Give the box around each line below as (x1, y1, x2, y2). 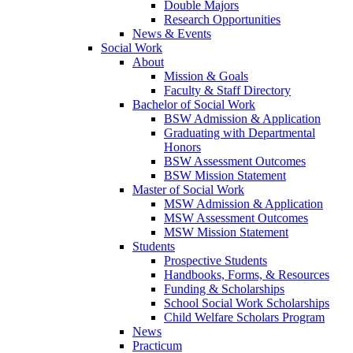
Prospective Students (164, 254, 267, 268)
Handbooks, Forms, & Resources (164, 268, 329, 282)
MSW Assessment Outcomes (164, 211, 308, 225)
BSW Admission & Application (164, 112, 321, 126)
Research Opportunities (164, 13, 281, 27)
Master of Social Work (132, 183, 244, 197)
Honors (164, 140, 201, 154)
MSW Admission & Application (164, 197, 323, 211)
